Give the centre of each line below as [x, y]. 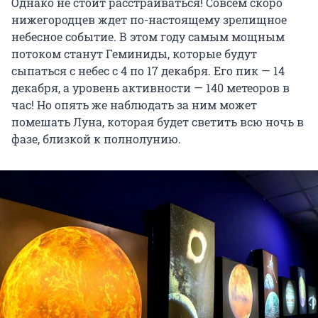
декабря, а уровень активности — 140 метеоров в [150, 87]
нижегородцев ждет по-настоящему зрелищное [149, 19]
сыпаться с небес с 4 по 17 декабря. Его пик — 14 [148, 70]
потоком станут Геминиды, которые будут [134, 53]
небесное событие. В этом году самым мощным [148, 36]
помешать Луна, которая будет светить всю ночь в [158, 121]
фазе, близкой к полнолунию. [96, 138]
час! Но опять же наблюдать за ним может [134, 104]
